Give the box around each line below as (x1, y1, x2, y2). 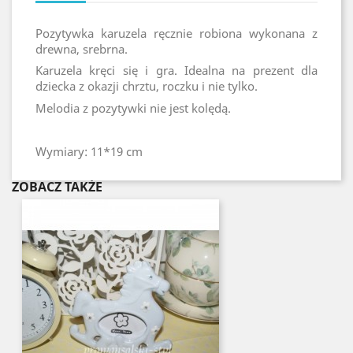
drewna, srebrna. (35, 40, 128, 57)
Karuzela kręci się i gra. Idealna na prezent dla (35, 62, 318, 78)
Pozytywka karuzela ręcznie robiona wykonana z (35, 24, 318, 41)
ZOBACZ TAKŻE (12, 178, 102, 195)
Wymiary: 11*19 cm (35, 143, 143, 159)
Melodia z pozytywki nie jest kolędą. (35, 99, 231, 116)
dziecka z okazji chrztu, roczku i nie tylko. (35, 78, 258, 94)
